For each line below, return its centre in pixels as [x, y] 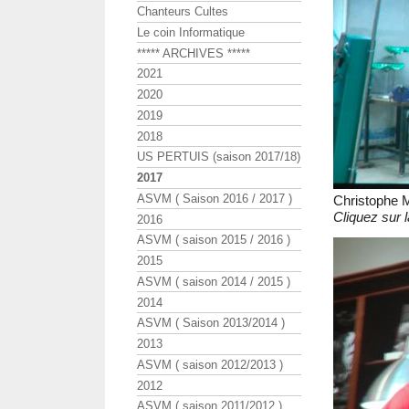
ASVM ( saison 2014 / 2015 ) [214, 281]
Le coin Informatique [191, 32]
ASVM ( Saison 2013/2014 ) [211, 323]
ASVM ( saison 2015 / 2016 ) [214, 240]
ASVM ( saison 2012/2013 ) [210, 364]
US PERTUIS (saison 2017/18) [219, 157]
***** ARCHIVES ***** [194, 53]
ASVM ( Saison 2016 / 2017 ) [215, 198]
